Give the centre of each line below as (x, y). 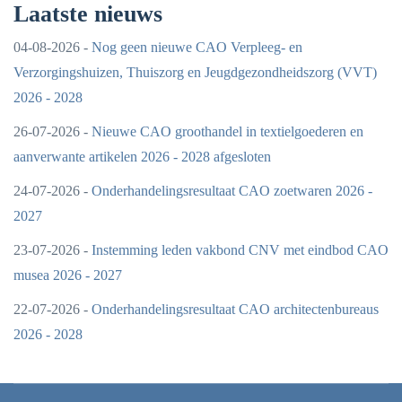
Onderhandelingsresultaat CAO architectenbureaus (235, 309)
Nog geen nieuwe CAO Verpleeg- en (197, 47)
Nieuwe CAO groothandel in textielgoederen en (227, 131)
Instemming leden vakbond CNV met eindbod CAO (240, 250)
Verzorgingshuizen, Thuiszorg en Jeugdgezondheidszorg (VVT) (195, 72)
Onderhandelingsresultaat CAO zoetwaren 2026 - (232, 191)
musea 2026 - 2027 (68, 275)
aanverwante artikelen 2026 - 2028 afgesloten (142, 157)
